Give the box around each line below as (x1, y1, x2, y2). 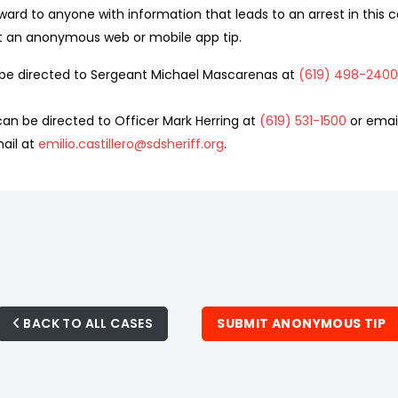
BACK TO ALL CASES (20, 314, 154, 332)
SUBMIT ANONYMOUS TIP (217, 314, 386, 332)
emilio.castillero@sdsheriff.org (38, 135, 224, 153)
